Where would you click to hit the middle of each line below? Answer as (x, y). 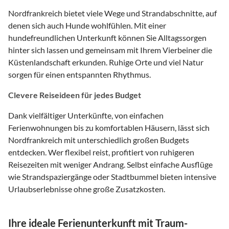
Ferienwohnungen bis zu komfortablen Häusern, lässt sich (109, 127)
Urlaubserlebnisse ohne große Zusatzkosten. (87, 189)
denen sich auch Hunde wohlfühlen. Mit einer (87, 25)
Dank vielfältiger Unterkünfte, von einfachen (86, 115)
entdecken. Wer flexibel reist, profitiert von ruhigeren (101, 152)
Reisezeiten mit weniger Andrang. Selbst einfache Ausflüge (110, 164)
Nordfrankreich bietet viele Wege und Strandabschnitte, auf (112, 13)
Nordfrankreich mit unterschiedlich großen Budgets (99, 140)
